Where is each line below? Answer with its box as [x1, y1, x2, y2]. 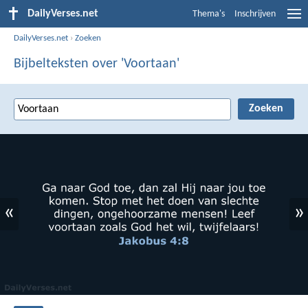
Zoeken [75, 33, 102, 43]
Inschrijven [234, 9, 276, 19]
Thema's [192, 9, 225, 19]
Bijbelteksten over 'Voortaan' [14, 56, 179, 71]
